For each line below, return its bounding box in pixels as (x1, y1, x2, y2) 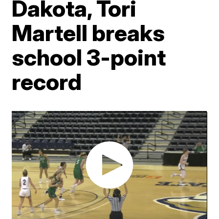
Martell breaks (12, 19, 165, 46)
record (12, 68, 82, 95)
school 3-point (12, 44, 166, 71)
